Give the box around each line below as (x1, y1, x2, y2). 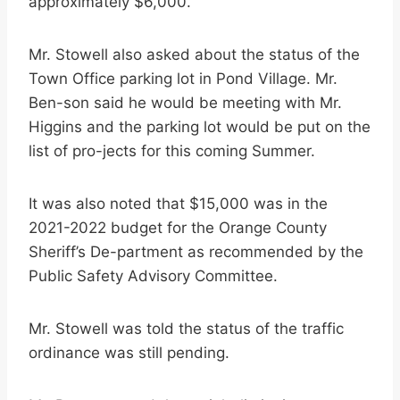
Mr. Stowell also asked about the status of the (29, 46, 360, 64)
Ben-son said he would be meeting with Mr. (29, 94, 342, 112)
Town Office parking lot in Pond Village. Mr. (29, 70, 337, 88)
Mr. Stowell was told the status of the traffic (29, 320, 344, 338)
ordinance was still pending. (29, 344, 229, 362)
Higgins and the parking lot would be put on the (29, 118, 371, 137)
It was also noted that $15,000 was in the (29, 195, 328, 213)
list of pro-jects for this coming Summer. (29, 142, 315, 161)
